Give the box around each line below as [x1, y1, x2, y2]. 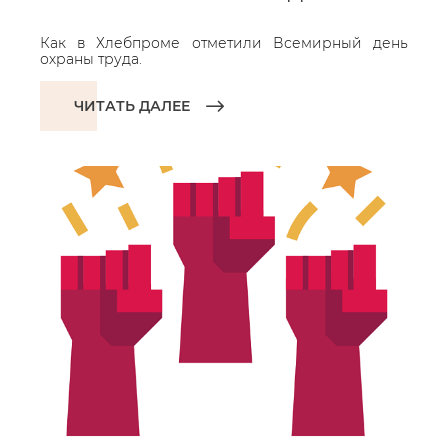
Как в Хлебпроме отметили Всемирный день [40, 34, 408, 52]
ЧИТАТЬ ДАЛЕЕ [74, 97, 190, 115]
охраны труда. [40, 50, 142, 68]
